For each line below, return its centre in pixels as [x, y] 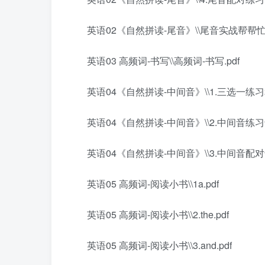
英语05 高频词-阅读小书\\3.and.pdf [159, 245]
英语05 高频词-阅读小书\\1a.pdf [153, 184]
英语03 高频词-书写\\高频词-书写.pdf [163, 61]
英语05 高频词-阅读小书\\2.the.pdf [158, 214]
